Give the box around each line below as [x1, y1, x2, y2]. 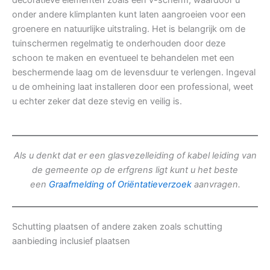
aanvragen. [191, 179, 240, 190]
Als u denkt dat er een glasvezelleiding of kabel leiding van [13, 150, 257, 162]
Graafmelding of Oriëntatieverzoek [48, 179, 192, 190]
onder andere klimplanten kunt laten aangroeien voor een [12, 9, 246, 20]
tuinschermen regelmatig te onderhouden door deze [12, 38, 225, 49]
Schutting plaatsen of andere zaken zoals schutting [12, 221, 222, 232]
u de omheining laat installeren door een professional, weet [12, 81, 253, 93]
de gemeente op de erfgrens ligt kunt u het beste [32, 165, 238, 176]
